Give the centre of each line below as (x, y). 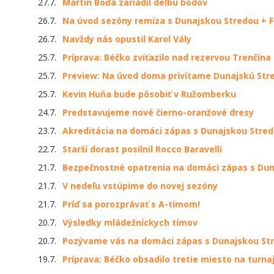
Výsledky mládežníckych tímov (130, 223)
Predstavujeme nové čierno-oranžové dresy (158, 113)
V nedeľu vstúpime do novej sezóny (140, 186)
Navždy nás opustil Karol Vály (127, 39)
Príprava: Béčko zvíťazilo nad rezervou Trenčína (167, 57)
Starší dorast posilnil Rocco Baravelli (142, 149)
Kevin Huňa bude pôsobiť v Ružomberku (149, 94)
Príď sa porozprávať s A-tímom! (131, 204)
